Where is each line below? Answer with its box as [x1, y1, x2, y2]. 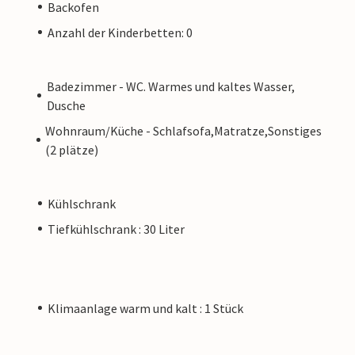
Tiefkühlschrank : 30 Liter [48, 220, 185, 237]
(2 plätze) [44, 141, 98, 158]
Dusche [47, 97, 86, 113]
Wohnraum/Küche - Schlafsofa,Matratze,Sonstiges [44, 122, 322, 139]
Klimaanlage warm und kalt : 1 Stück [48, 300, 243, 316]
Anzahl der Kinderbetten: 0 [48, 24, 193, 40]
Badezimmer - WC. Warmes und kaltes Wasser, [47, 78, 296, 94]
